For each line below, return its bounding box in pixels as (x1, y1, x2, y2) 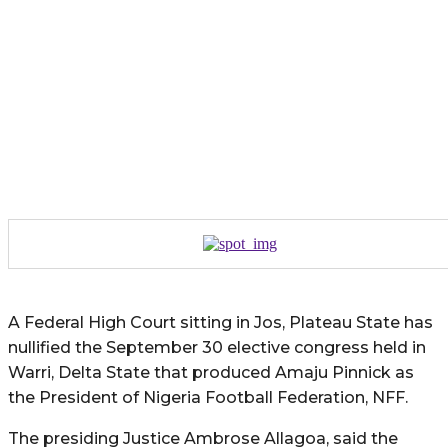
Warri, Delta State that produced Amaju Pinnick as (8, 362, 414, 382)
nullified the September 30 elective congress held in (8, 337, 426, 357)
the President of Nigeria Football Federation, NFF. (8, 387, 408, 407)
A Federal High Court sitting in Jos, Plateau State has (8, 312, 433, 332)
